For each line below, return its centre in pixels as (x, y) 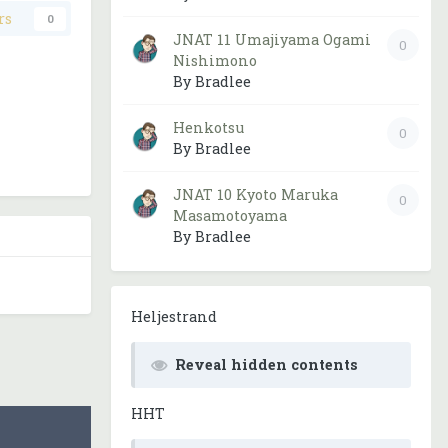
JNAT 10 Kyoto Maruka (255, 194)
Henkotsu (208, 127)
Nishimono (215, 60)
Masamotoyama (230, 215)
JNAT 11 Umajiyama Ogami (272, 39)
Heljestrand (174, 316)
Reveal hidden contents (266, 365)
